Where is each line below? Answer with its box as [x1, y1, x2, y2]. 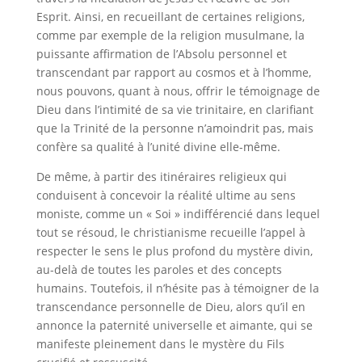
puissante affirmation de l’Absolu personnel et [36, 46, 287, 61]
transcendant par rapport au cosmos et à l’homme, [36, 65, 311, 80]
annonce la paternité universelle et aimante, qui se [36, 318, 313, 333]
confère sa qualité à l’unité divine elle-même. [36, 139, 280, 154]
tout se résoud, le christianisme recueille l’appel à [36, 225, 305, 240]
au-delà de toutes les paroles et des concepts [36, 262, 282, 277]
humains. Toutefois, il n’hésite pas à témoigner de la [36, 280, 319, 296]
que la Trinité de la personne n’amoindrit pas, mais [36, 120, 314, 136]
